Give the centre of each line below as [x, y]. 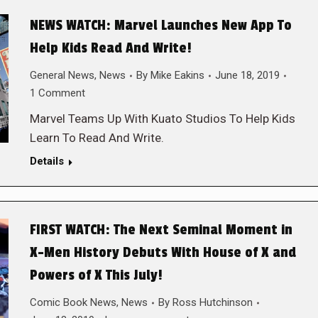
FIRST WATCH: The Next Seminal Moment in [161, 230]
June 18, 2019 [247, 75]
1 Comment [57, 93]
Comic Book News [73, 302]
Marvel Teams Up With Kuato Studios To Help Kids [162, 119]
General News [62, 75]
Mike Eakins [177, 75]
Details [46, 161]
